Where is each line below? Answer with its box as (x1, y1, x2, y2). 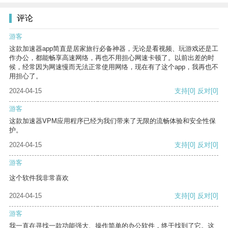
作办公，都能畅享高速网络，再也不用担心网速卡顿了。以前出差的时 (9, 54, 214, 62)
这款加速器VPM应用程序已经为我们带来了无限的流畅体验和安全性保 (9, 117, 216, 125)
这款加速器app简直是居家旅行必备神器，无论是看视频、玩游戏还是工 (9, 45, 218, 53)
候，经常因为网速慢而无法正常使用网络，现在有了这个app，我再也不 (9, 63, 218, 71)
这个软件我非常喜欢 (9, 174, 69, 182)
